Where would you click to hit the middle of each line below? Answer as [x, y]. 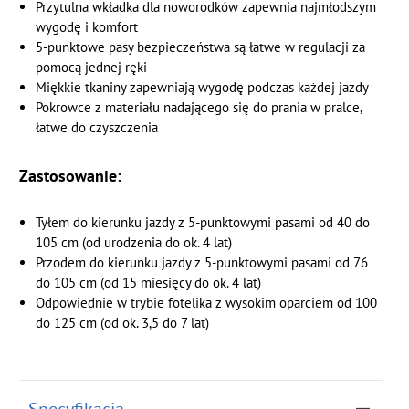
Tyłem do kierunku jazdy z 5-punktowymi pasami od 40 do [202, 222]
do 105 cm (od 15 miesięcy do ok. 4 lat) [148, 282]
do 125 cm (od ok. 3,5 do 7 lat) [122, 322]
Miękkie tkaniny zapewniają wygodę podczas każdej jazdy [202, 87]
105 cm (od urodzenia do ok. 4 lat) [133, 242]
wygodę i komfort [86, 26]
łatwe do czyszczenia [96, 127]
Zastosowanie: [71, 175]
